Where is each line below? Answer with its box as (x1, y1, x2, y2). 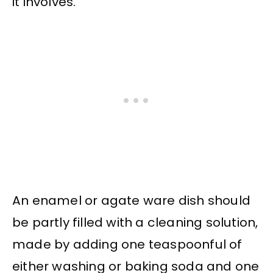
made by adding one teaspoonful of (12, 236, 243, 253)
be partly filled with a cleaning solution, (12, 214, 258, 232)
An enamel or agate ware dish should (12, 192, 251, 210)
